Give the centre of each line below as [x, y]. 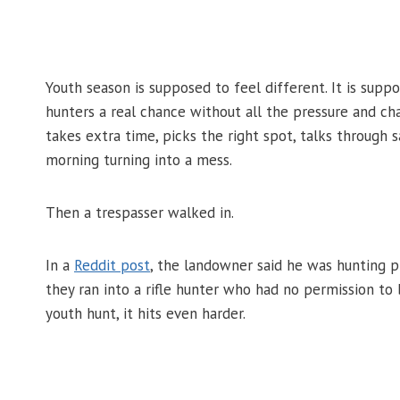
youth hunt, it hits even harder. [146, 314]
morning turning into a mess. [139, 160]
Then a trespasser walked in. [140, 213]
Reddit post [112, 266]
